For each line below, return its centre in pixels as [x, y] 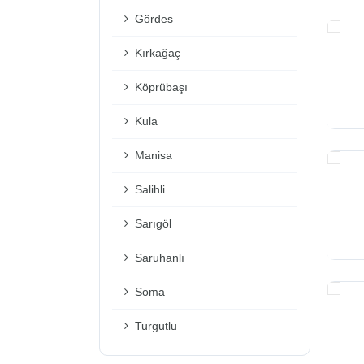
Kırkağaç [156, 53]
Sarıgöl [152, 224]
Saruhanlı [158, 258]
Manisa [152, 156]
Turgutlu [154, 326]
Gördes [152, 19]
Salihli [148, 190]
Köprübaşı [160, 87]
